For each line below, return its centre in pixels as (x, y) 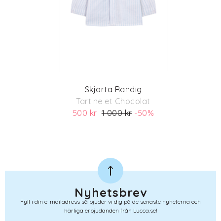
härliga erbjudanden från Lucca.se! (110, 210)
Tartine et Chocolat (113, 101)
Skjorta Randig (113, 89)
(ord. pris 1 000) (113, 123)
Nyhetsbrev (110, 192)
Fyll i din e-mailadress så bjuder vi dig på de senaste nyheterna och (110, 202)
